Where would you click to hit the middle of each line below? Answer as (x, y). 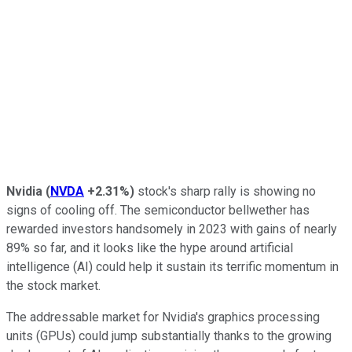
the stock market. (53, 285)
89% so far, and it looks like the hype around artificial (150, 247)
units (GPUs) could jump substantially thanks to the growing (169, 335)
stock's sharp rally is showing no (225, 191)
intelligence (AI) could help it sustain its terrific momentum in (172, 266)
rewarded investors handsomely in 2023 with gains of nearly (172, 229)
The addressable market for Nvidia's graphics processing (163, 317)
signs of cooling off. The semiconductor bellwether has (158, 210)
